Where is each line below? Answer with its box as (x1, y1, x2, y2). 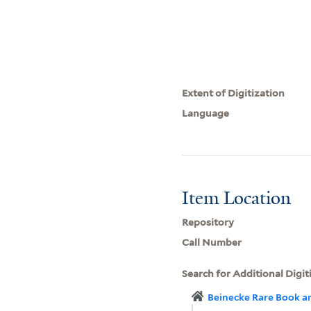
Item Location (182, 185, 292, 210)
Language (182, 107, 230, 119)
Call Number (182, 236, 242, 248)
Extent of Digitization (182, 87, 285, 99)
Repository (182, 216, 235, 228)
